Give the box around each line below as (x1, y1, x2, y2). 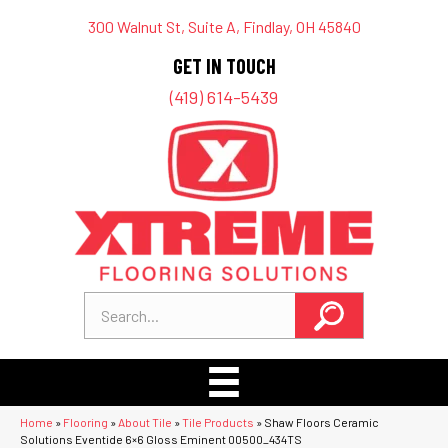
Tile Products (182, 414, 254, 429)
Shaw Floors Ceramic (264, 414, 379, 429)
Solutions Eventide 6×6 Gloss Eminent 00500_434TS (20, 431, 302, 446)
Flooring (63, 414, 108, 429)
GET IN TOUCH (172, 54, 276, 78)
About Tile (118, 414, 172, 429)
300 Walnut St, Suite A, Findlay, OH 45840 (87, 17, 361, 36)
